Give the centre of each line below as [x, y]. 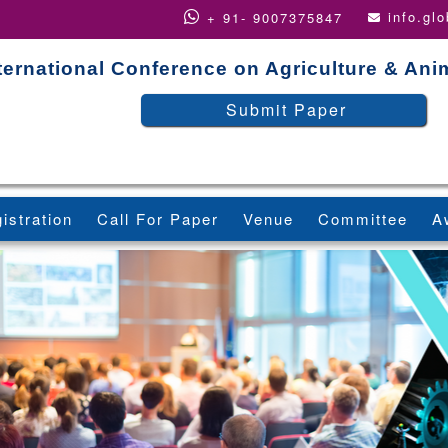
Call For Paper [158, 218]
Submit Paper [286, 109]
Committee [363, 218]
